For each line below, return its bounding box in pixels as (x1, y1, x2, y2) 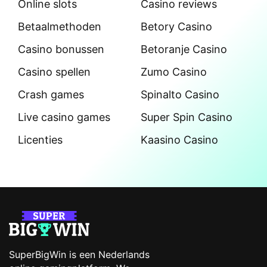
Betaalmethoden (18, 20, 101, 33)
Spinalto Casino (141, 88, 219, 101)
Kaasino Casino (141, 133, 218, 147)
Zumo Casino (141, 66, 207, 79)
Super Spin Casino (141, 111, 232, 124)
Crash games (18, 88, 84, 101)
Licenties (18, 133, 63, 147)
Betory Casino (141, 20, 212, 33)
